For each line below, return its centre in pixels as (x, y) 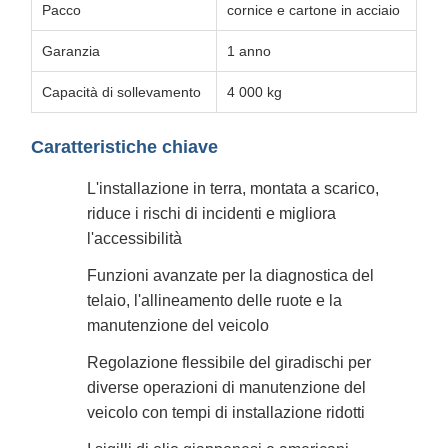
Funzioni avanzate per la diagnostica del (230, 275)
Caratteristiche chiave (124, 147)
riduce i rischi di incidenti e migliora (211, 213)
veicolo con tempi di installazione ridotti (226, 412)
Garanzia (71, 51)
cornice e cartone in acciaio (313, 10)
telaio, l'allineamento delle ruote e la (214, 300)
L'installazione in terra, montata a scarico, (233, 188)
